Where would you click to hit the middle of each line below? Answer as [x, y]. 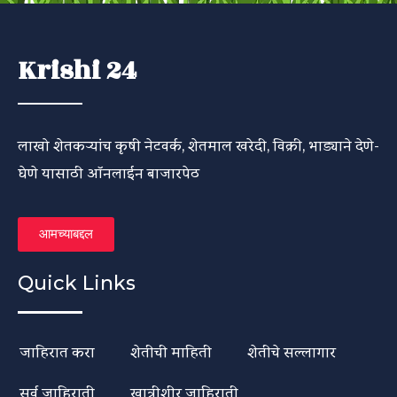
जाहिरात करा [57, 351]
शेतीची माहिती [171, 351]
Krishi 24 [77, 70]
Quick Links [77, 284]
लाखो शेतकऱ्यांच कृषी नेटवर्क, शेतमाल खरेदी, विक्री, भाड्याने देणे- [198, 145]
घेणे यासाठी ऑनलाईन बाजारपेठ [109, 173]
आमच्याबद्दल [66, 234]
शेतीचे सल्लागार [292, 351]
